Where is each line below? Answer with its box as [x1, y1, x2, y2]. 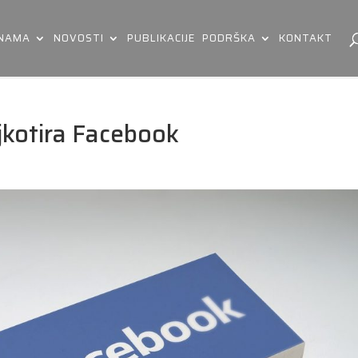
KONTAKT [279, 30, 333, 46]
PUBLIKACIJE [127, 30, 196, 46]
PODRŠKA [202, 30, 257, 46]
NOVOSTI [54, 30, 105, 46]
